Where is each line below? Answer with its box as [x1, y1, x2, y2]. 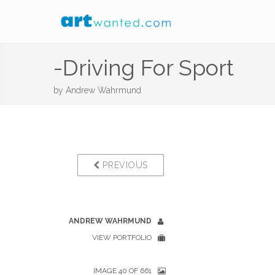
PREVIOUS [99, 160, 148, 170]
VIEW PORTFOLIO [92, 233, 152, 242]
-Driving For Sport [53, 55, 234, 80]
